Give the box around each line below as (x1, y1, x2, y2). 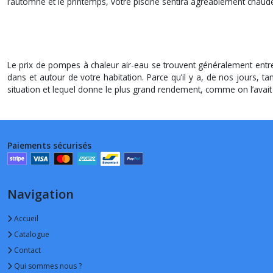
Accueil (12, 213, 38, 224)
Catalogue (12, 229, 49, 239)
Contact (12, 244, 41, 255)
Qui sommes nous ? (12, 260, 82, 271)
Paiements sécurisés (7, 140, 91, 152)
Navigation (7, 185, 74, 202)
